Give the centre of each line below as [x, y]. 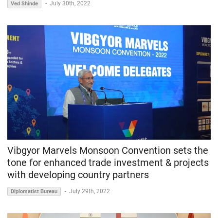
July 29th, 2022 [90, 191]
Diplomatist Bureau [34, 191]
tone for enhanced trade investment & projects [108, 162]
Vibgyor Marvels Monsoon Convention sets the [108, 150]
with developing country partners [78, 174]
